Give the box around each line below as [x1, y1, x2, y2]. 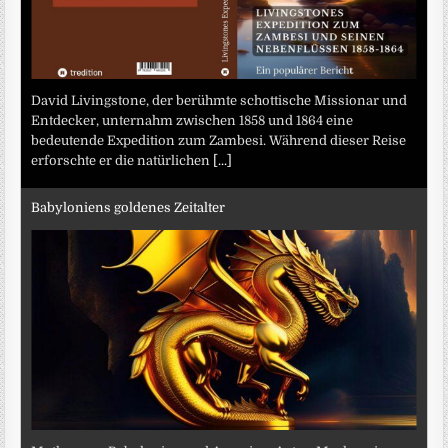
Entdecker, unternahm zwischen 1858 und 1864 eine [31, 113, 354, 129]
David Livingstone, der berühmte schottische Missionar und [31, 93, 408, 109]
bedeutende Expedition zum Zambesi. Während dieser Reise [31, 133, 407, 149]
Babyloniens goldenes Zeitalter [31, 199, 226, 215]
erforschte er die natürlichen [31, 153, 214, 169]
